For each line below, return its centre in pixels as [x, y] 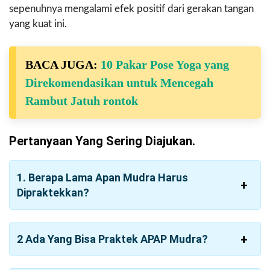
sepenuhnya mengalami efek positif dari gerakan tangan [131, 9]
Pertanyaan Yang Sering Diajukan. [102, 141]
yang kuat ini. [38, 24]
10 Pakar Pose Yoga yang [165, 65]
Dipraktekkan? [53, 193]
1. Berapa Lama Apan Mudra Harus [102, 178]
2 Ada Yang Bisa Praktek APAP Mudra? [112, 239]
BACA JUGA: [63, 65]
